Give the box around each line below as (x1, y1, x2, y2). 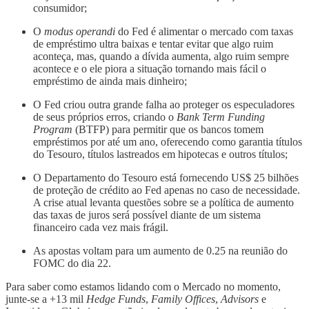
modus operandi (44, 26, 115, 38)
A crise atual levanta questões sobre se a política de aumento (33, 197, 294, 209)
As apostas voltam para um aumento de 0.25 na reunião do (33, 245, 288, 257)
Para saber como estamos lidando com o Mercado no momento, (6, 281, 281, 293)
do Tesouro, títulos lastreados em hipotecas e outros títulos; (33, 148, 288, 161)
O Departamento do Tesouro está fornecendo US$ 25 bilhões (33, 172, 299, 184)
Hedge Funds (86, 293, 146, 306)
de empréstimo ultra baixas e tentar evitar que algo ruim (33, 38, 273, 50)
